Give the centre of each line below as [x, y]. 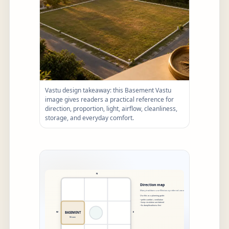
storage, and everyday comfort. [89, 118]
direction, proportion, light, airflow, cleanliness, [111, 109]
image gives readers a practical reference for [109, 99]
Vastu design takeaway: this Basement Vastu [108, 90]
